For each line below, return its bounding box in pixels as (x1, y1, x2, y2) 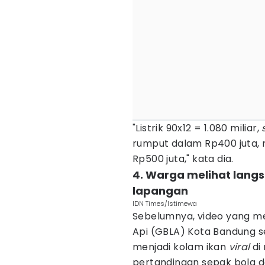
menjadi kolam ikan (132, 240, 229, 254)
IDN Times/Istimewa (132, 199, 197, 208)
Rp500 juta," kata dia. (132, 152, 234, 166)
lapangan (132, 183, 188, 198)
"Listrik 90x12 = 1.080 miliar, (132, 121, 262, 135)
